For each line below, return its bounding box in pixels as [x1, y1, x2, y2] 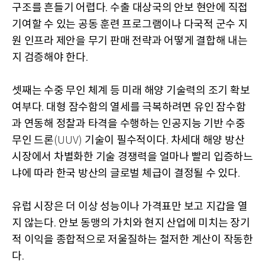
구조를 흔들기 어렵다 [12, 1, 106, 14]
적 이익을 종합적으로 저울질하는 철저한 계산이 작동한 [12, 233, 253, 246]
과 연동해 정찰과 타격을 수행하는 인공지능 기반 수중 [12, 117, 245, 130]
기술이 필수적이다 [84, 134, 166, 147]
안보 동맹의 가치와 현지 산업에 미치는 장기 [58, 216, 250, 230]
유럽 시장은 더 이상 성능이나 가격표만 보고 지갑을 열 [12, 200, 248, 213]
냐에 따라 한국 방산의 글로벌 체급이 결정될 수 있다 [12, 167, 238, 180]
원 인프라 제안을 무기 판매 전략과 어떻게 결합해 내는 [12, 34, 248, 47]
